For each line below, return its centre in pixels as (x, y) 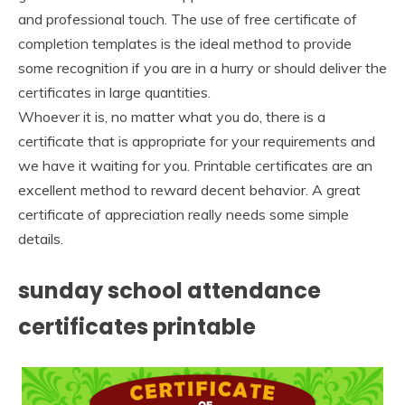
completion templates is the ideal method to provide (185, 44)
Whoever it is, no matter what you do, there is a (172, 117)
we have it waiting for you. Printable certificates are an (195, 166)
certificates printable (137, 327)
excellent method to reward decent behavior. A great (189, 190)
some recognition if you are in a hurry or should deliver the (202, 68)
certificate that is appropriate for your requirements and (197, 141)
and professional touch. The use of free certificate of (188, 19)
